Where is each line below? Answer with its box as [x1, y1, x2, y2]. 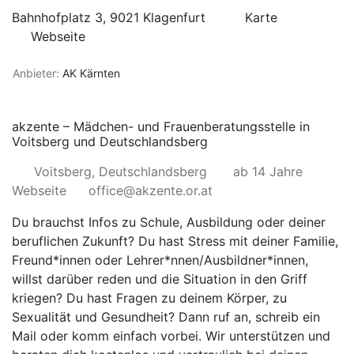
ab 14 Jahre [233, 164, 303, 179]
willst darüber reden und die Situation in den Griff [12, 271, 307, 287]
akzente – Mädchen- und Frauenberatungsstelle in [12, 119, 310, 134]
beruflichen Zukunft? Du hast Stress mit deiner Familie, [12, 233, 338, 249]
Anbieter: [13, 66, 59, 80]
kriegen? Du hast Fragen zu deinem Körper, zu [12, 290, 287, 306]
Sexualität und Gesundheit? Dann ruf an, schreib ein [12, 309, 320, 325]
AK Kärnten [62, 66, 123, 80]
